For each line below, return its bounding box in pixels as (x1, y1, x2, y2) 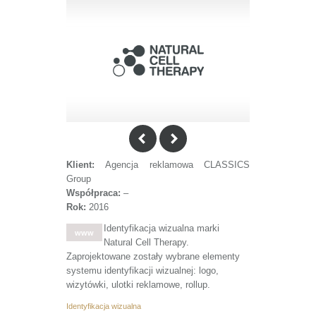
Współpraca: (66, 188, 123, 198)
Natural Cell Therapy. (104, 237, 189, 248)
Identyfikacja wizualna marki (104, 223, 219, 233)
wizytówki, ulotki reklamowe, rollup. (66, 279, 210, 290)
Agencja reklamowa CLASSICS (105, 159, 250, 170)
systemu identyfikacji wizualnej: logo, (66, 265, 219, 276)
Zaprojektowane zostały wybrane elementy (66, 251, 240, 262)
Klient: (66, 159, 106, 170)
